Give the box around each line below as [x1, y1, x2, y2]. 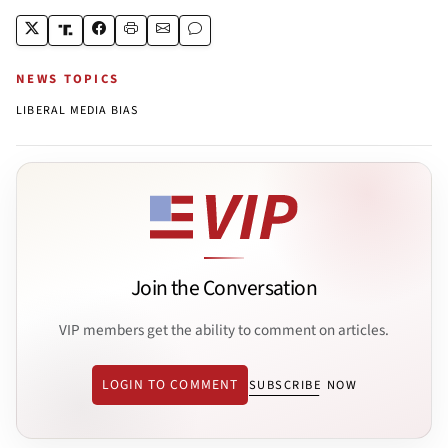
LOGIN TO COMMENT [101, 375, 238, 395]
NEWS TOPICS [16, 69, 120, 88]
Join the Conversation [130, 273, 318, 305]
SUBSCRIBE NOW [248, 376, 358, 395]
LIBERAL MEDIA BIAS [16, 101, 139, 119]
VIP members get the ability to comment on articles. [59, 318, 389, 341]
